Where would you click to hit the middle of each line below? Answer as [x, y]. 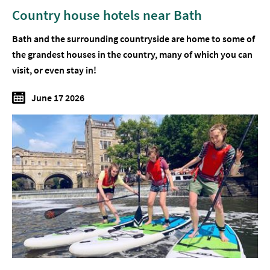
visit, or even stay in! [54, 70]
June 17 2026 [58, 97]
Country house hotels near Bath [107, 14]
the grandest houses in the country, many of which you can [132, 54]
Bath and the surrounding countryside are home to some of [133, 38]
